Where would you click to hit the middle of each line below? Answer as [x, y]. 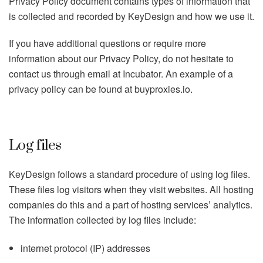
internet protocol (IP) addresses [85, 248]
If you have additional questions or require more [107, 43]
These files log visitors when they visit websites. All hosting [131, 189]
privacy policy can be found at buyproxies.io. [101, 89]
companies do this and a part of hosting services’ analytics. [131, 205]
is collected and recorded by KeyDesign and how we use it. [131, 16]
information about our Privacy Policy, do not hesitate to [121, 58]
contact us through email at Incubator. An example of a [121, 74]
